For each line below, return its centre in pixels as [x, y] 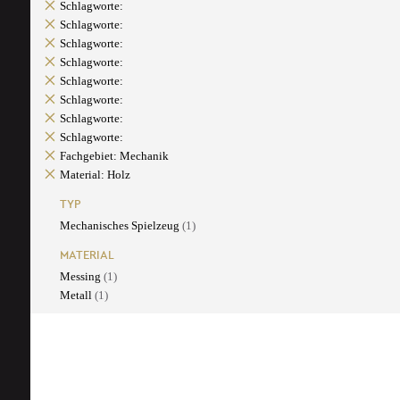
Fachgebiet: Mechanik [114, 156]
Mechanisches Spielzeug [121, 226]
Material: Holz [95, 175]
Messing [81, 277]
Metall [77, 296]
